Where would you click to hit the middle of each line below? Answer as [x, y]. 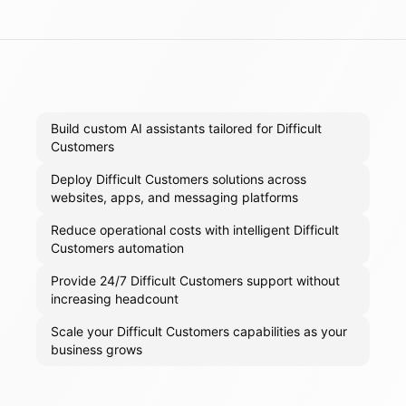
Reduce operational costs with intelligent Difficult [195, 230]
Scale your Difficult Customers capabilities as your [199, 332]
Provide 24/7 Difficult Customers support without [195, 281]
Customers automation [117, 248]
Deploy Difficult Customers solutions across [179, 179]
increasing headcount [115, 299]
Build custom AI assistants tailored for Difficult [186, 129]
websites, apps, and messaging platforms [174, 198]
